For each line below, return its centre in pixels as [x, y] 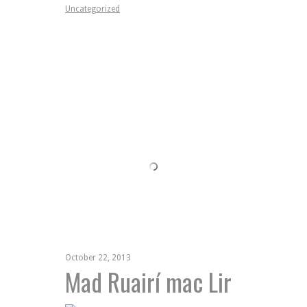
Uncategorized [93, 9]
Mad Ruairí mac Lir [148, 281]
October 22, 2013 [98, 257]
